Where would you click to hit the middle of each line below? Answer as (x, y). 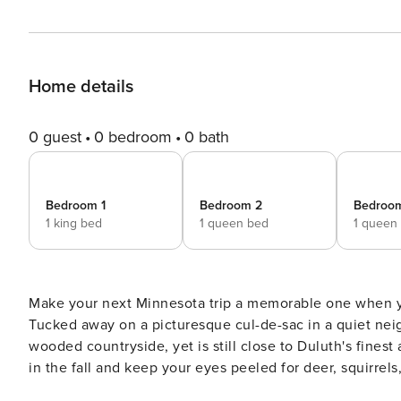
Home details (81, 87)
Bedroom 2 (231, 205)
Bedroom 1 (76, 205)
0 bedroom (133, 137)
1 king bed (74, 223)
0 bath (207, 137)
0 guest (55, 137)
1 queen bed (234, 223)
